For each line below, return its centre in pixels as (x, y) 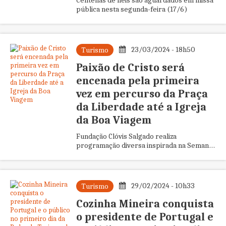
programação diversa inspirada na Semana (144, 145)
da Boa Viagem (114, 120)
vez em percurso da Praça (142, 94)
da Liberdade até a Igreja (141, 107)
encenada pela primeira (137, 81)
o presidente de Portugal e (145, 217)
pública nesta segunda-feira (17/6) (131, 9)
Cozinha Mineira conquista (145, 204)
